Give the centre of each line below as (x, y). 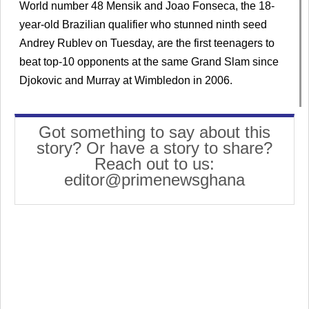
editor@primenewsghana (154, 180)
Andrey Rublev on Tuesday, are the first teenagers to (147, 43)
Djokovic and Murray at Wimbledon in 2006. (126, 80)
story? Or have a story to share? (154, 148)
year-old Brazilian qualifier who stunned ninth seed (143, 24)
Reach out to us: (154, 164)
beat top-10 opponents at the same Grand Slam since (149, 61)
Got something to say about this (154, 132)
